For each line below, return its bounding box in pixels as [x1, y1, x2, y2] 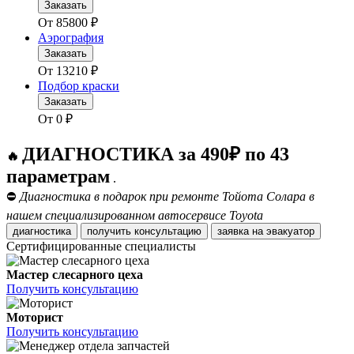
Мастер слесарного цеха [6, 268, 143, 282]
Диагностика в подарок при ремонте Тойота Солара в [20, 190, 314, 204]
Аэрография [38, 31, 104, 45]
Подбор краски [38, 79, 119, 93]
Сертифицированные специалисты [6, 239, 196, 254]
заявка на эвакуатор [266, 225, 314, 238]
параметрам [6, 166, 110, 187]
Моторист [6, 311, 63, 325]
